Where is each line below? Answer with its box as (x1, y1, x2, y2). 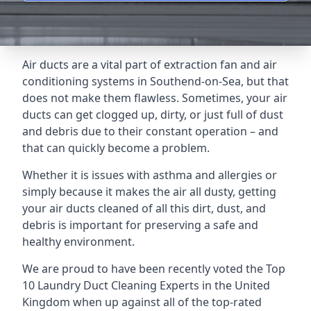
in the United (199, 278, 270, 293)
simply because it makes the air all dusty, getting (22, 184, 276, 199)
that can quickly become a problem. (22, 140, 210, 155)
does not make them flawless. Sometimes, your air (22, 90, 287, 106)
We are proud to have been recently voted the (22, 261, 266, 276)
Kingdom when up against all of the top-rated (22, 294, 262, 310)
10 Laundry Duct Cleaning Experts (22, 278, 199, 293)
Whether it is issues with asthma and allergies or (22, 167, 277, 183)
